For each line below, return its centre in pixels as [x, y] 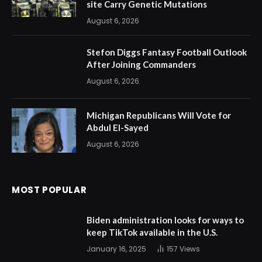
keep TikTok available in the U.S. [152, 232]
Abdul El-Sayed [118, 128]
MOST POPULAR [49, 190]
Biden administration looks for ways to [165, 220]
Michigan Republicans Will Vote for [159, 116]
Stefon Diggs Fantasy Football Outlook [167, 52]
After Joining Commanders [141, 65]
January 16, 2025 [116, 249]
